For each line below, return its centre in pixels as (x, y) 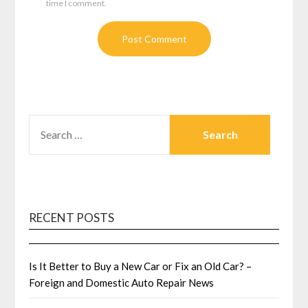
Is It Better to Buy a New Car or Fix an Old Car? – (141, 266)
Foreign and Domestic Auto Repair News (122, 282)
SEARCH (48, 122)
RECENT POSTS (72, 217)
